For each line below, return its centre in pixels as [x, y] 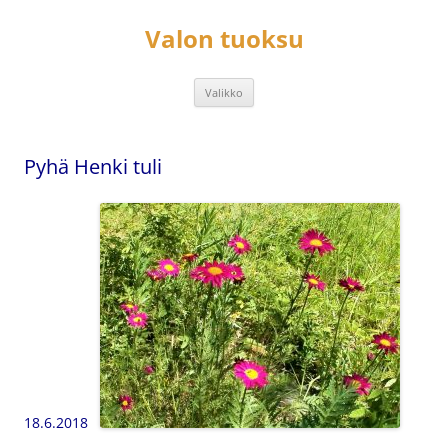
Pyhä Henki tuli [93, 166]
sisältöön [54, 20]
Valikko [224, 92]
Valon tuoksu [224, 38]
